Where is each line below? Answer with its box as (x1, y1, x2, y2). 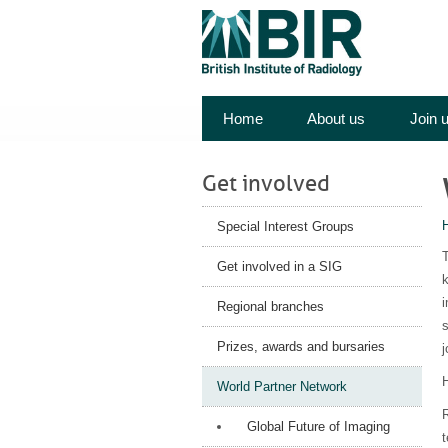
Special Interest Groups (217, 219, 354, 235)
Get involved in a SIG (217, 259, 342, 275)
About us (307, 110, 365, 128)
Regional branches (217, 299, 324, 315)
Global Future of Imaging (247, 419, 390, 435)
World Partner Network (217, 379, 347, 395)
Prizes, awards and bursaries (217, 339, 385, 355)
